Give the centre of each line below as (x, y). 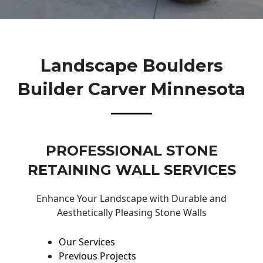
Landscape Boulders (131, 65)
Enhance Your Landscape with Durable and (131, 199)
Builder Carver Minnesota (131, 89)
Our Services (87, 242)
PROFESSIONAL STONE (131, 151)
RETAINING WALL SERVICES (131, 170)
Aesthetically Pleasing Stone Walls (131, 213)
